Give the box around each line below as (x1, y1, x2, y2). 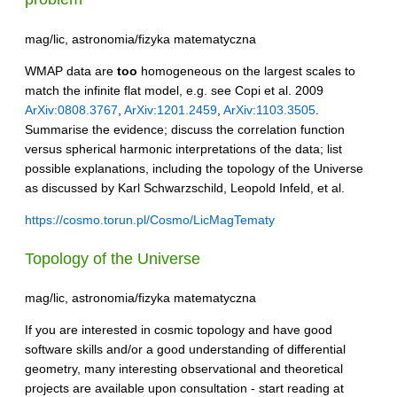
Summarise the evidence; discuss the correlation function (25, 122, 345, 137)
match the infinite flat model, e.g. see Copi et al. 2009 (25, 83, 323, 98)
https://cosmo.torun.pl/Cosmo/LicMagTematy (25, 213, 275, 228)
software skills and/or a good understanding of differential (25, 342, 346, 357)
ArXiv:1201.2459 (124, 103, 217, 118)
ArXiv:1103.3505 (223, 103, 315, 118)
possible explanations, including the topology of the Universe (25, 161, 363, 176)
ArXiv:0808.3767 (25, 103, 118, 118)
